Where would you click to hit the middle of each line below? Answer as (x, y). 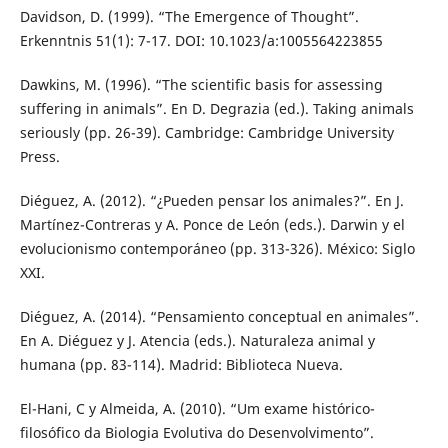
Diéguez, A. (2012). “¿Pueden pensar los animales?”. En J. (211, 200)
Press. (39, 156)
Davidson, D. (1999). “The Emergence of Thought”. (189, 16)
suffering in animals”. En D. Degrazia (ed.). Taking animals (216, 108)
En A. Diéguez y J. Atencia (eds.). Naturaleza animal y (197, 340)
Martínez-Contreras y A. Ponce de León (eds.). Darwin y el (212, 224)
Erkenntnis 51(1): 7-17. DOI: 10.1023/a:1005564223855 (201, 40)
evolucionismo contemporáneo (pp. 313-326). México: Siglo (217, 248)
